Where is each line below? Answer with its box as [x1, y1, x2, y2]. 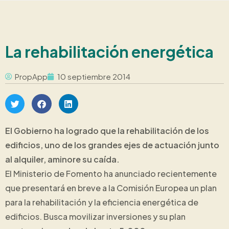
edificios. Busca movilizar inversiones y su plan [5, 211, 186, 222]
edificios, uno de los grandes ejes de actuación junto [5, 140, 219, 151]
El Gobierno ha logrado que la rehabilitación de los [5, 125, 209, 136]
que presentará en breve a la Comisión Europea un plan [5, 182, 217, 194]
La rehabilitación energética [5, 42, 214, 61]
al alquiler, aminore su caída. [5, 154, 120, 165]
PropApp [15, 72, 48, 81]
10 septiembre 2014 [57, 72, 130, 81]
